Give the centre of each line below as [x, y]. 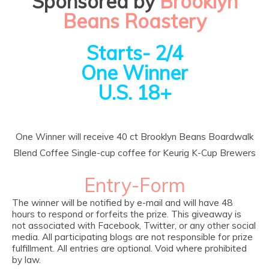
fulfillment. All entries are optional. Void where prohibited [129, 248]
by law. [26, 260]
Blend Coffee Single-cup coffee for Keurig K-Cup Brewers [134, 153]
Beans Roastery [134, 21]
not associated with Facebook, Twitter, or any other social [134, 225]
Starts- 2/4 [134, 53]
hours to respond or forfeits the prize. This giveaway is [127, 214]
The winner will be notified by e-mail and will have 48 [122, 203]
